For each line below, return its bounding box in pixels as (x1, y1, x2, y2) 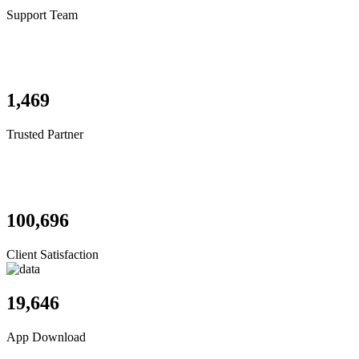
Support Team (6, 8, 78, 22)
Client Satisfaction (6, 247, 99, 261)
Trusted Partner (6, 127, 83, 141)
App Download (6, 329, 86, 344)
